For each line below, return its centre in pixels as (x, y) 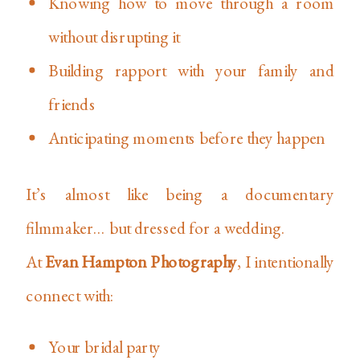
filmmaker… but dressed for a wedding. (155, 228)
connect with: (70, 295)
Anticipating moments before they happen (187, 138)
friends (72, 104)
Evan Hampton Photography (141, 262)
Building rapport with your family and (191, 70)
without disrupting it (115, 37)
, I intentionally (285, 262)
